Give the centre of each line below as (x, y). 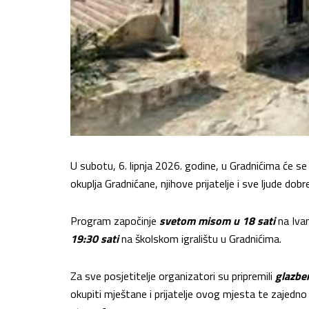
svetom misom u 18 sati (217, 220)
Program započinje (115, 220)
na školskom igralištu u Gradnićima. (201, 238)
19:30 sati (94, 238)
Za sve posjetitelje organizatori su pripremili (173, 276)
